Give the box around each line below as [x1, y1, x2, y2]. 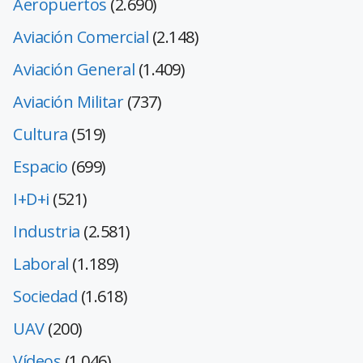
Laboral [13, 252, 69, 275]
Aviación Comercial [13, 25, 148, 48]
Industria [13, 220, 80, 242]
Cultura [13, 122, 68, 145]
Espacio [13, 155, 68, 177]
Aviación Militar [13, 90, 123, 113]
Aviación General [13, 58, 135, 80]
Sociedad [13, 284, 77, 307]
